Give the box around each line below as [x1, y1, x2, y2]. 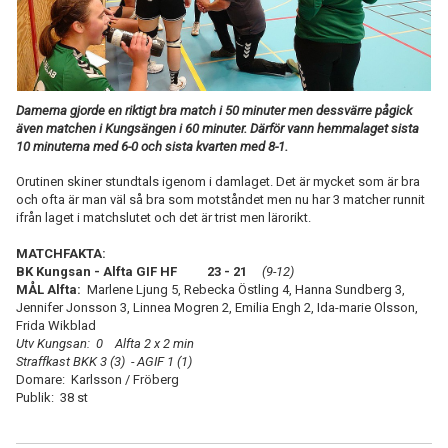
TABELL [12, 32, 56, 47]
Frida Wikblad [16, 317, 99, 333]
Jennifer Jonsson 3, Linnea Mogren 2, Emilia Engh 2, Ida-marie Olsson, [16, 299, 418, 315]
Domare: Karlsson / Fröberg [16, 371, 179, 387]
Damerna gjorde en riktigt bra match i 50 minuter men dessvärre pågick [16, 102, 412, 118]
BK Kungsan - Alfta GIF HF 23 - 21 [16, 263, 253, 279]
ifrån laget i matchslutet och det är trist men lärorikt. [16, 209, 314, 225]
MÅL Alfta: [16, 281, 84, 297]
